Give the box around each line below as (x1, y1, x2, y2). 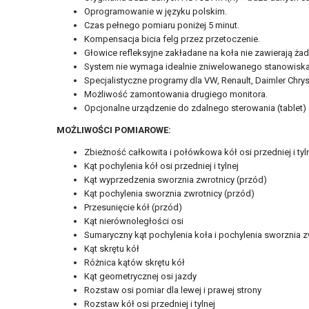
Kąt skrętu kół (84, 243, 139, 255)
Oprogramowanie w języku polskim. (84, 6, 227, 17)
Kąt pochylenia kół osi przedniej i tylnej (84, 161, 239, 172)
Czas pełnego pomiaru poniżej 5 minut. (84, 20, 239, 31)
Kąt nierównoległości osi (84, 216, 183, 227)
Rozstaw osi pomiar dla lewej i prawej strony (84, 285, 261, 296)
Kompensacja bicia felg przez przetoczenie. (84, 34, 260, 45)
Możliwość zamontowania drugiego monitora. (84, 89, 268, 100)
